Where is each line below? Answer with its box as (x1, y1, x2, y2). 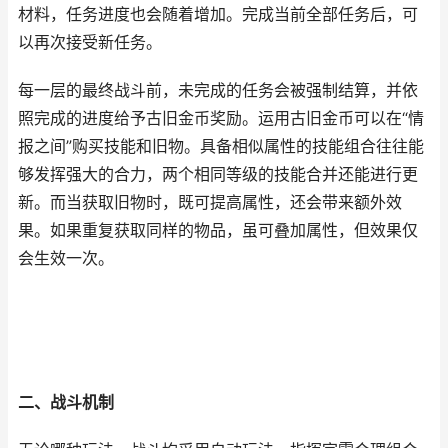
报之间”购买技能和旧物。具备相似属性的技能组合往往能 (18, 137, 424, 156)
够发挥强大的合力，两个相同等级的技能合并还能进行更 (18, 165, 418, 184)
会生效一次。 (18, 249, 114, 268)
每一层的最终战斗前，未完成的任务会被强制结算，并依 (18, 81, 418, 100)
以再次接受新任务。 (18, 33, 162, 52)
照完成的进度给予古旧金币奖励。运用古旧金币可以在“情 (18, 109, 424, 128)
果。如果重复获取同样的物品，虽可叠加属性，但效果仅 (18, 221, 418, 240)
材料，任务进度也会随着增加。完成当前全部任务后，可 (18, 5, 418, 24)
